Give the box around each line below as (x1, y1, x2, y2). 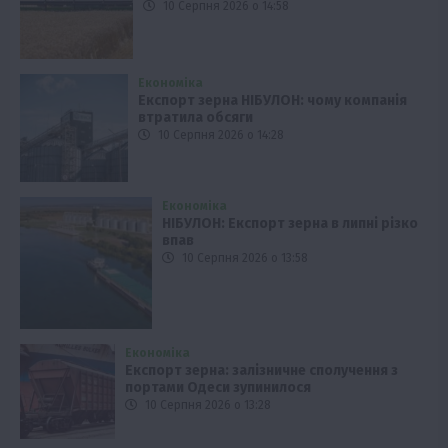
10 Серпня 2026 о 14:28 (155, 127, 285, 142)
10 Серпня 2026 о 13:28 (142, 398, 272, 413)
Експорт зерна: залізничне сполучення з (125, 362, 399, 380)
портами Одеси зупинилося (125, 379, 312, 397)
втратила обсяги (138, 108, 254, 126)
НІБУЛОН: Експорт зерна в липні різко (161, 215, 418, 233)
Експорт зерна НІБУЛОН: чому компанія (138, 91, 408, 109)
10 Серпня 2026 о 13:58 (178, 251, 308, 266)
